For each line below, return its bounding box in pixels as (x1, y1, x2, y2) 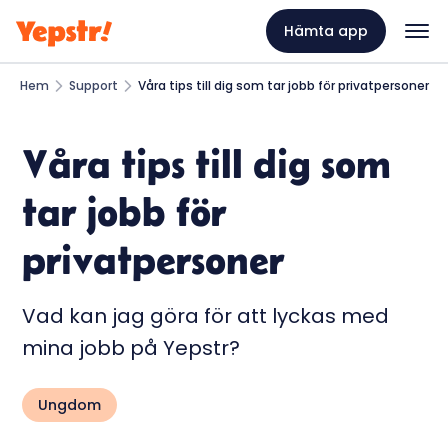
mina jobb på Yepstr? (22, 334, 241, 363)
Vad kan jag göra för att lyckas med (22, 302, 390, 331)
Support (69, 77, 118, 95)
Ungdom (38, 395, 102, 416)
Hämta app (283, 21, 368, 42)
